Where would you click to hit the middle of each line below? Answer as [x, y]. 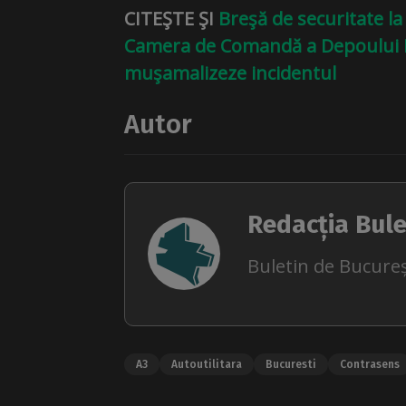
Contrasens [370, 364]
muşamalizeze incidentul [230, 72]
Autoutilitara [207, 364]
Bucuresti [291, 364]
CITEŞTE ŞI [171, 18]
